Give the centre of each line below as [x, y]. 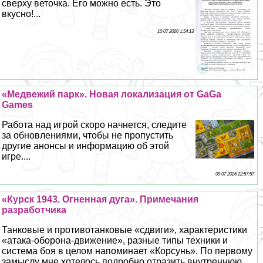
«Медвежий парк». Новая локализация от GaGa [112, 94]
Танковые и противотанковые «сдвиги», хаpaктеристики [125, 230]
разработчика [34, 210]
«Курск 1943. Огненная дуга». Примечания [100, 199]
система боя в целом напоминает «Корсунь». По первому [127, 251]
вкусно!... [21, 14]
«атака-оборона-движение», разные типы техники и [115, 240]
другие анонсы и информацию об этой [86, 146]
